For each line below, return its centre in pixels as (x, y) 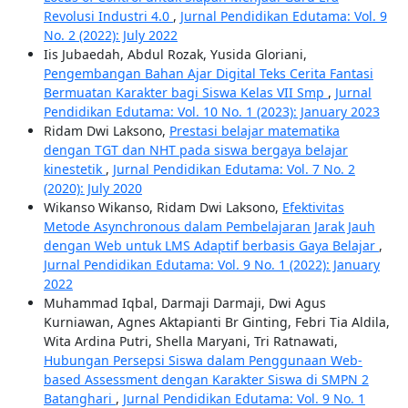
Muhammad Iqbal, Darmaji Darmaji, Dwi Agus (184, 303)
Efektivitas (313, 208)
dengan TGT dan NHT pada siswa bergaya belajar (195, 150)
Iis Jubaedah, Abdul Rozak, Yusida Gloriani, (175, 55)
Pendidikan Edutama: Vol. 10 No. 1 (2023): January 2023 (211, 112)
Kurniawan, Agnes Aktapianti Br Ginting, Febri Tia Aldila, (216, 322)
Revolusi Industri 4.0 (108, 16)
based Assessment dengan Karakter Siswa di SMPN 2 (206, 380)
